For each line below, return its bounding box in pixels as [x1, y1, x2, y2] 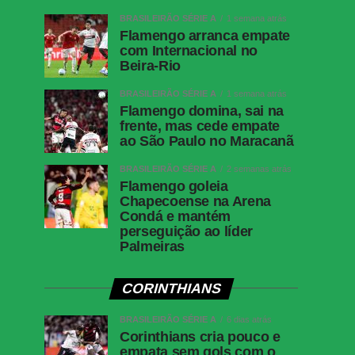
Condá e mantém [120, 208, 231, 224]
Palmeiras [120, 238, 185, 254]
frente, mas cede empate [120, 117, 280, 134]
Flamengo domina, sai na [120, 102, 284, 119]
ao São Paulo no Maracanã [120, 132, 294, 149]
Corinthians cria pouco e [120, 328, 281, 345]
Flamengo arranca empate [120, 27, 290, 44]
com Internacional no [120, 42, 258, 59]
